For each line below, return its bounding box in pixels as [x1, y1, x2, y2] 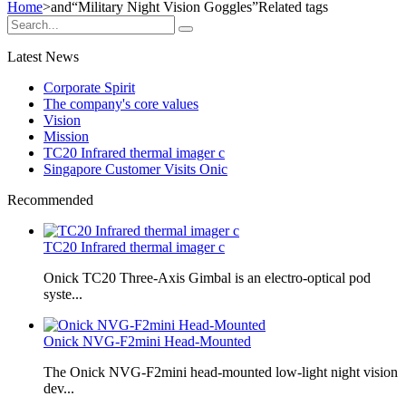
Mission [43, 128, 89, 144]
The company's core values [43, 95, 198, 111]
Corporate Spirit [43, 79, 135, 95]
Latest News [7, 48, 79, 64]
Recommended [7, 191, 93, 208]
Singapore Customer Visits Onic [43, 160, 227, 177]
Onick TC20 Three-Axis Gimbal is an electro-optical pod [43, 269, 371, 285]
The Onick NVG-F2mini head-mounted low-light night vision [43, 363, 398, 380]
